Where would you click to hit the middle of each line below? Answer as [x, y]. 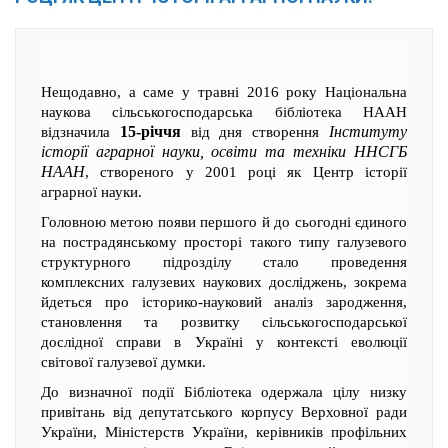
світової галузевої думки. [123, 362]
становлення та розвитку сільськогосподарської [224, 322]
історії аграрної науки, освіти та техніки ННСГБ [224, 151]
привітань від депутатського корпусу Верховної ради [224, 412]
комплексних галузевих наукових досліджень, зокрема [224, 282]
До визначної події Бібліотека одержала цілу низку [224, 392]
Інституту [368, 131]
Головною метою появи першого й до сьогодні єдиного [224, 222]
